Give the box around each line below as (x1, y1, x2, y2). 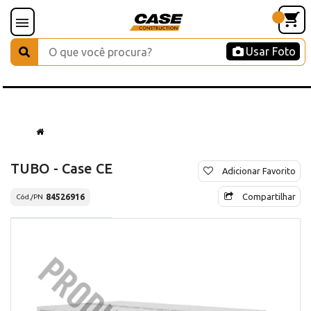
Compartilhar (242, 191, 296, 201)
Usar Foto (246, 45, 296, 58)
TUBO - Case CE (10, 160, 112, 176)
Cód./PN (16, 193, 43, 201)
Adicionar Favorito (222, 165, 296, 176)
